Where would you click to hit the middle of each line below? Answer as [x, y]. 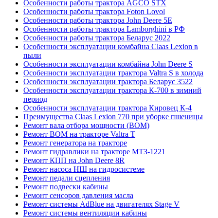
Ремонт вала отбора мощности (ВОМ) [86, 126]
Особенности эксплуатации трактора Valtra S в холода [113, 73]
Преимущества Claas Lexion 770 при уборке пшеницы [113, 117]
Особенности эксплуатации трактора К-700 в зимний [112, 91]
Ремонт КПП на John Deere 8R [74, 161]
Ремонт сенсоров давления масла [78, 196]
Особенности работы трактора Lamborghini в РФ [104, 29]
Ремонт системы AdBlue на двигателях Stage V [101, 204]
